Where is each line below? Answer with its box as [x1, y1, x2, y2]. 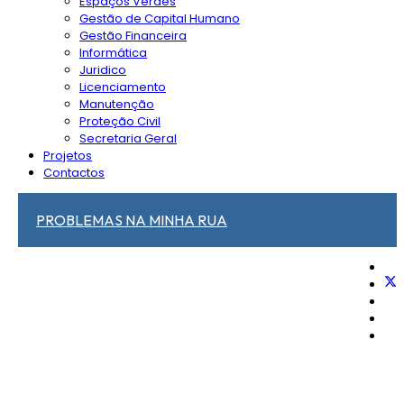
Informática [79, 44, 147, 61]
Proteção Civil [79, 113, 161, 130]
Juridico [79, 61, 126, 78]
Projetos [43, 147, 92, 164]
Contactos [43, 164, 105, 181]
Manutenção [79, 96, 154, 113]
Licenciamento [79, 78, 166, 96]
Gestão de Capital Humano [79, 10, 240, 27]
